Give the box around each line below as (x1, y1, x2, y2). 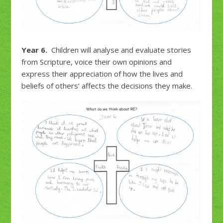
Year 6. (21, 45, 47, 55)
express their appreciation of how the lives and (21, 69, 183, 79)
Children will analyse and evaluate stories (47, 45, 191, 55)
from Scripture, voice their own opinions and (21, 57, 172, 67)
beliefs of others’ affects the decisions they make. (21, 81, 192, 91)
